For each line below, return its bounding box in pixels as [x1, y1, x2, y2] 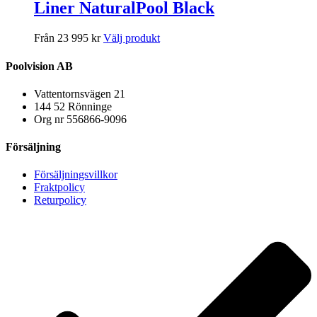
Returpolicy [34, 194, 86, 207]
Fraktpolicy [34, 181, 85, 194]
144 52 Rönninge [34, 100, 112, 113]
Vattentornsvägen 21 [34, 87, 125, 100]
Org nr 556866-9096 [34, 113, 127, 125]
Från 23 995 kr [34, 32, 100, 45]
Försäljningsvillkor [34, 168, 117, 181]
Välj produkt [103, 32, 160, 45]
